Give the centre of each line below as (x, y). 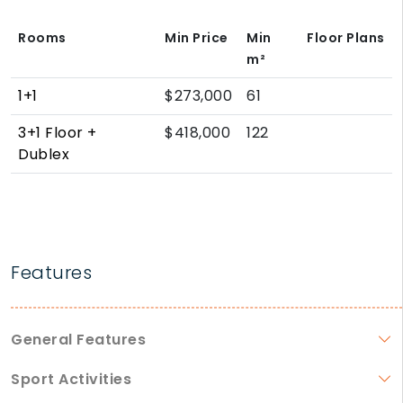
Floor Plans (346, 38)
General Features (78, 340)
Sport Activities (71, 380)
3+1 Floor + (58, 133)
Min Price (197, 38)
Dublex (44, 155)
